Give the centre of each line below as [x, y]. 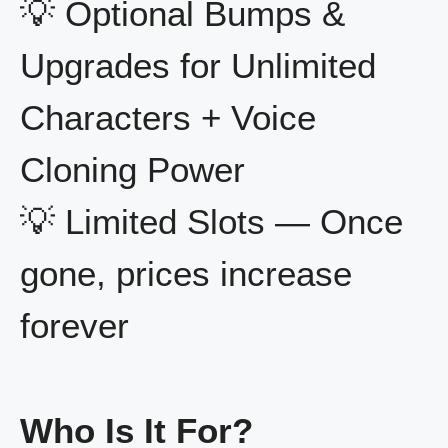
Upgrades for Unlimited [198, 66]
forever [74, 326]
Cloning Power [132, 170]
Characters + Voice [168, 118]
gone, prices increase [186, 274]
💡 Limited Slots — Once [211, 222]
